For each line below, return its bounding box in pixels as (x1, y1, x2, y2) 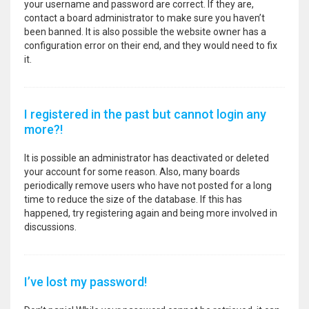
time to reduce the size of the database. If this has (24, 194, 242, 205)
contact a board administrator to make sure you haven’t (24, 12, 265, 23)
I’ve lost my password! (24, 275, 147, 289)
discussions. (24, 221, 77, 232)
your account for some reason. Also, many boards (24, 166, 240, 177)
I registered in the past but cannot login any (24, 107, 266, 121)
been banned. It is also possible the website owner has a (24, 26, 266, 37)
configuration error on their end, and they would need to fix (24, 40, 277, 51)
